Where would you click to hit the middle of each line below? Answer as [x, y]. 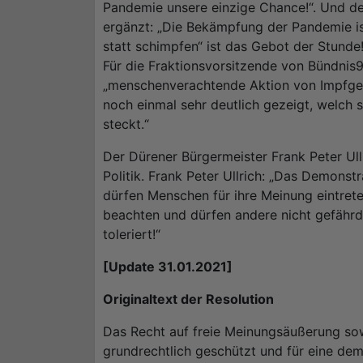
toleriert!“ [132, 235]
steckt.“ [126, 124]
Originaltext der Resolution [188, 299]
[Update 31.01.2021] [168, 267]
